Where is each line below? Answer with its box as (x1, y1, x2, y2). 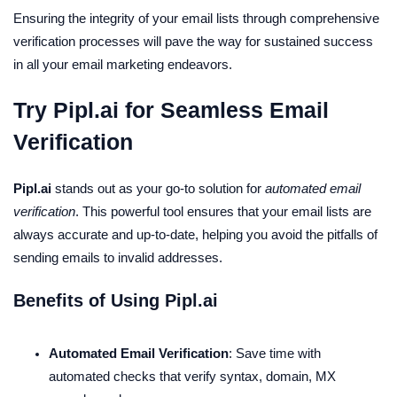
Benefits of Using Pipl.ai (13, 291, 218, 311)
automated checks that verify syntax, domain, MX (49, 370, 336, 385)
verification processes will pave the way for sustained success (13, 35, 373, 50)
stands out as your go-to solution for (51, 182, 265, 197)
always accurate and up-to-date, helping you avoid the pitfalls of (13, 228, 378, 243)
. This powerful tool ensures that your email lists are (75, 205, 371, 220)
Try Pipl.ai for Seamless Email (13, 97, 329, 123)
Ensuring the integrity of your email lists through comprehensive (13, 12, 379, 27)
